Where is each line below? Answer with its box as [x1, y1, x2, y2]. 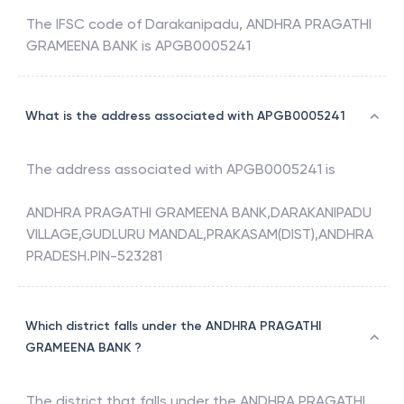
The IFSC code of [26, 15, 145, 33]
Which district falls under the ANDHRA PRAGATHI [25, 318, 321, 335]
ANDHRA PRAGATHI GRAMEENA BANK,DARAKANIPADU [26, 204, 372, 222]
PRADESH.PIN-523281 [26, 247, 162, 265]
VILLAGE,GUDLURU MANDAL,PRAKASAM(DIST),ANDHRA [26, 225, 373, 243]
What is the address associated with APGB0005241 [25, 108, 345, 124]
